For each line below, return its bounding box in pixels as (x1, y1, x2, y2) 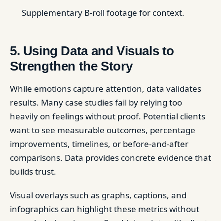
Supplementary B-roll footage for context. (22, 6, 184, 18)
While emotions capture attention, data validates (10, 82, 201, 94)
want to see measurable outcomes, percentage (10, 124, 195, 136)
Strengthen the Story (10, 58, 133, 74)
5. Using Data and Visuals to (10, 43, 175, 58)
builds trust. (10, 165, 56, 177)
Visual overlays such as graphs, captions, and (10, 189, 186, 201)
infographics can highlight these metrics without (10, 203, 199, 215)
